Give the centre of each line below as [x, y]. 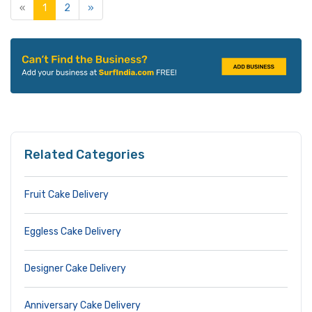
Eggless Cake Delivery [73, 232]
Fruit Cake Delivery [67, 195]
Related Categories [85, 155]
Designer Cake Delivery [75, 269]
